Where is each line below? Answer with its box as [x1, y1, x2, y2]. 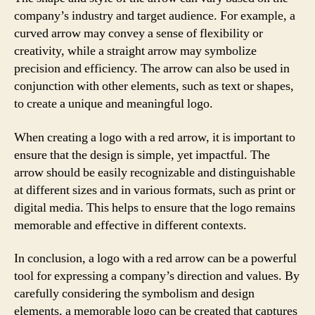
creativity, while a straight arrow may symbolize [14, 43, 257, 59]
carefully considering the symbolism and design [14, 285, 255, 302]
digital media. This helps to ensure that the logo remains [14, 199, 295, 216]
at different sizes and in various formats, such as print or [14, 181, 295, 198]
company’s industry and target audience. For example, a [14, 8, 295, 24]
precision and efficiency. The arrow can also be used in [14, 60, 290, 77]
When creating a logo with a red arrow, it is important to [14, 129, 295, 146]
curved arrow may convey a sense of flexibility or [14, 25, 263, 41]
